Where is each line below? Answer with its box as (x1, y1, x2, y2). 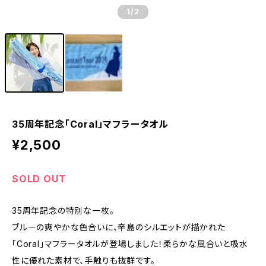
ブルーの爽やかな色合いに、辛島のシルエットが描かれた (12, 222, 226, 232)
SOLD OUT (12, 173, 66, 185)
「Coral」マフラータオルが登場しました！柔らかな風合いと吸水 (12, 239, 248, 249)
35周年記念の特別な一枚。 (12, 205, 115, 216)
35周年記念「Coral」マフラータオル (12, 118, 169, 130)
